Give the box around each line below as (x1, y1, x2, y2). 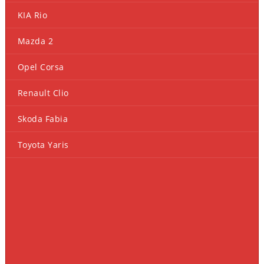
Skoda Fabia (17, 113, 68, 125)
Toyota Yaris (17, 139, 69, 151)
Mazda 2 (17, 35, 54, 47)
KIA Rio (17, 9, 48, 21)
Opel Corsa (17, 61, 64, 73)
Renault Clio (17, 87, 69, 99)
